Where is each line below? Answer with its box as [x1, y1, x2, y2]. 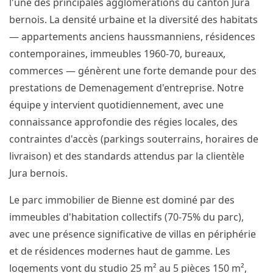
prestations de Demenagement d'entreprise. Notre [9, 81, 244, 94]
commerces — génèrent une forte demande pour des [9, 64, 257, 77]
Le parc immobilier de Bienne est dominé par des [9, 193, 235, 207]
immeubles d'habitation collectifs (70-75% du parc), [9, 210, 244, 224]
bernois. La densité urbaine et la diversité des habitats [9, 13, 258, 26]
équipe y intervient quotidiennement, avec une [9, 98, 224, 112]
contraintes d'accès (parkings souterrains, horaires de [9, 132, 258, 146]
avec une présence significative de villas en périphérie [9, 227, 256, 241]
